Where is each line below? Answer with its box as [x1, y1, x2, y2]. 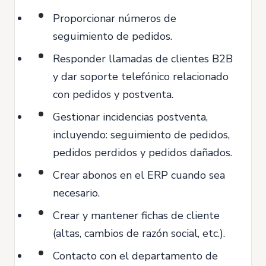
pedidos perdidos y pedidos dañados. [53, 145, 232, 160]
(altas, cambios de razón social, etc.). [53, 226, 225, 240]
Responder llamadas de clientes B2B [53, 52, 233, 66]
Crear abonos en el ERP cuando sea [53, 168, 225, 182]
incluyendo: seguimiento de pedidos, [53, 128, 230, 142]
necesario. [53, 186, 100, 200]
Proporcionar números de [53, 11, 176, 26]
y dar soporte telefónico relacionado [53, 69, 229, 84]
